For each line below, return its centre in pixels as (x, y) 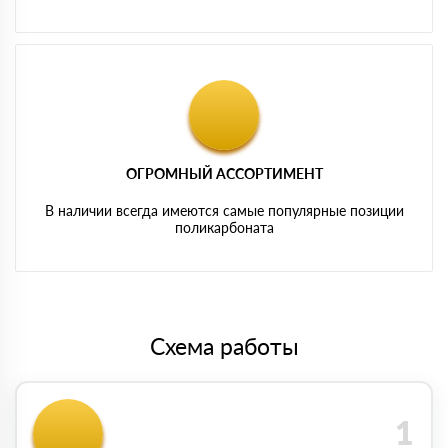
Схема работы (224, 345)
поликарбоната (224, 227)
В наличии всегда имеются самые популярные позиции (224, 210)
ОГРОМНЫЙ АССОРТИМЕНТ (224, 173)
